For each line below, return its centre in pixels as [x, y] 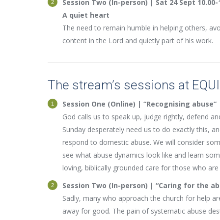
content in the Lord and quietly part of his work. [138, 40]
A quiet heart [86, 15]
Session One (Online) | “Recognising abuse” [139, 104]
